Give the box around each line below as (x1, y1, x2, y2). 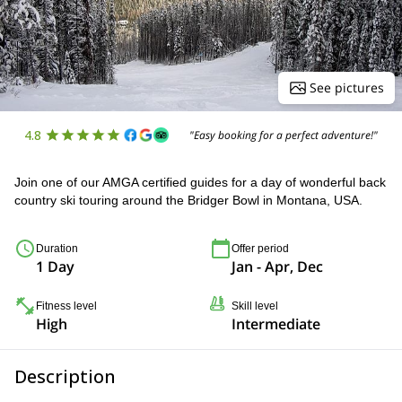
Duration (36, 242, 78, 255)
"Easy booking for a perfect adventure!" (189, 127, 379, 143)
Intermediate (232, 314, 320, 334)
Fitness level (36, 300, 97, 312)
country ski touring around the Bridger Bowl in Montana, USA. (14, 193, 363, 207)
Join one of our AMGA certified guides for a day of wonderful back (14, 175, 386, 189)
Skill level (232, 300, 278, 312)
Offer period (232, 242, 289, 255)
